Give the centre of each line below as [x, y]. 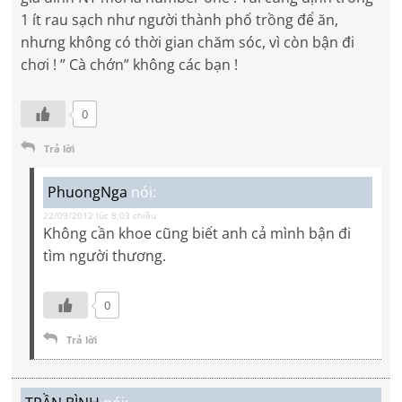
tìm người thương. [105, 256]
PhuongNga [88, 192]
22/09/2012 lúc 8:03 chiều [100, 216]
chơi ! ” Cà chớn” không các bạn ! [130, 65]
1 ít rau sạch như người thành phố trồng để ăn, [180, 20]
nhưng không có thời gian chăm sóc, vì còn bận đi [188, 43]
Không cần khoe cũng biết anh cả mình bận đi [197, 234]
